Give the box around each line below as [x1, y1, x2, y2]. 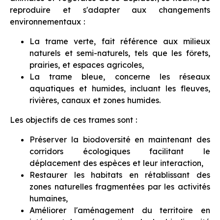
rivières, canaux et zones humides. [29, 95, 161, 106]
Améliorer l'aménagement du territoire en [29, 205, 210, 216]
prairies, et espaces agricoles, [29, 60, 144, 70]
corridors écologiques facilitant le [29, 146, 210, 157]
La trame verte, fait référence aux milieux [29, 36, 210, 47]
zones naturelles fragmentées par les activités [29, 182, 210, 192]
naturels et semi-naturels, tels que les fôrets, [29, 48, 210, 58]
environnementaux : [10, 17, 85, 27]
